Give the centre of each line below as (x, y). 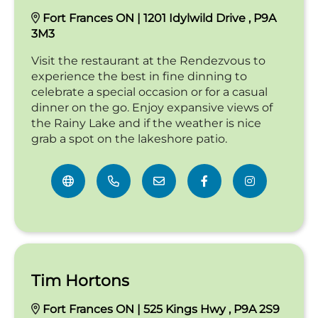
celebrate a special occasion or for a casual (149, 92)
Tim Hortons (80, 280)
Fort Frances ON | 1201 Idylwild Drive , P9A (159, 18)
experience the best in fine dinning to (139, 76)
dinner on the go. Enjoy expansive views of (152, 107)
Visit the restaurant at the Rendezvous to (148, 60)
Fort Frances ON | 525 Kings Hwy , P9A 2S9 (161, 309)
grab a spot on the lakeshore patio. (129, 138)
